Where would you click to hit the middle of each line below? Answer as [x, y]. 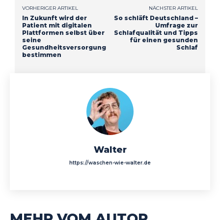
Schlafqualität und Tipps [156, 32]
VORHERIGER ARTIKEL [50, 8]
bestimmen [42, 55]
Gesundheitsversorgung [64, 47]
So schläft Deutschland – [156, 18]
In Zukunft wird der [55, 18]
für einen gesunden [164, 40]
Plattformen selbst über [63, 32]
